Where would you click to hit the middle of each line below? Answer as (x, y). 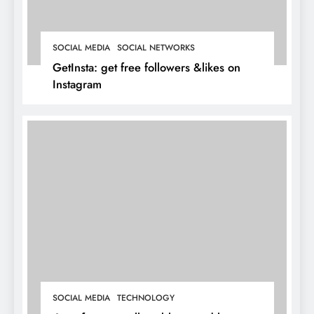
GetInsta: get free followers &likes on (146, 68)
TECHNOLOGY (145, 298)
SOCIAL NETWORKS (156, 48)
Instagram (77, 84)
